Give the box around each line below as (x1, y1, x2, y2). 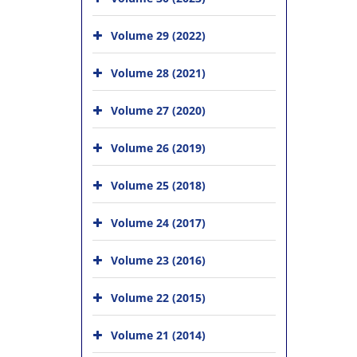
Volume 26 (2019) (111, 140, 206, 155)
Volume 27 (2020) (111, 103, 206, 118)
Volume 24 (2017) (111, 215, 206, 230)
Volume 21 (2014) (111, 328, 206, 343)
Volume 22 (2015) (111, 290, 206, 305)
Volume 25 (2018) (111, 178, 206, 193)
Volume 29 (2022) (111, 28, 206, 43)
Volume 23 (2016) (111, 253, 206, 268)
